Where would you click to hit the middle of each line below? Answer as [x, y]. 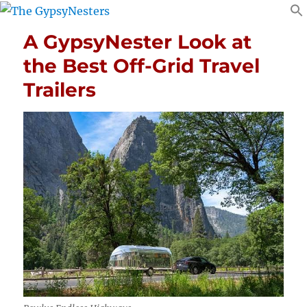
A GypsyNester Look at [138, 41]
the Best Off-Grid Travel [142, 65]
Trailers [60, 89]
